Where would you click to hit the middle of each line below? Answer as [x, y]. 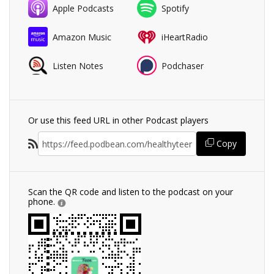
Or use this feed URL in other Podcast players [118, 120]
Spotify [175, 8]
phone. [43, 202]
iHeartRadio [185, 37]
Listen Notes [78, 65]
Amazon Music [82, 37]
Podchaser [183, 65]
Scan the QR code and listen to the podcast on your [131, 192]
